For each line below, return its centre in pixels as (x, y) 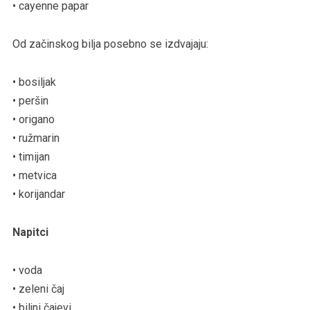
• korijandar (38, 194)
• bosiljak (34, 82)
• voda (27, 270)
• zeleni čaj (38, 289)
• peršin (30, 100)
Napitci (30, 232)
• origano (33, 119)
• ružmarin (36, 138)
